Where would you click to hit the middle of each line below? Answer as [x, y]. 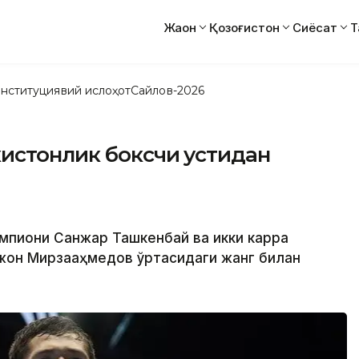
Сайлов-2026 [167, 90]
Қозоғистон [244, 27]
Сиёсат [315, 27]
